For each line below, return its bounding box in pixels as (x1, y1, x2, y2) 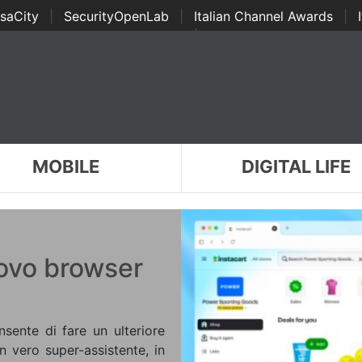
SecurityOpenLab (63, 8, 169, 24)
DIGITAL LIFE (242, 156, 351, 177)
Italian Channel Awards (193, 8, 333, 24)
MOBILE (32, 156, 99, 177)
